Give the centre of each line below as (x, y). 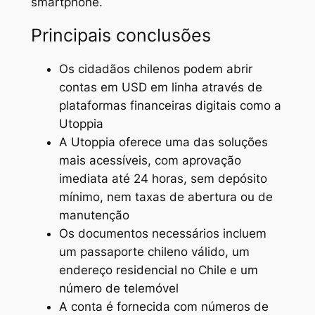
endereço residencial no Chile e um (158, 270)
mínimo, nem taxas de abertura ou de (166, 197)
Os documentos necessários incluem (162, 234)
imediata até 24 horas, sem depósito (163, 179)
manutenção (94, 216)
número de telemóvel (118, 289)
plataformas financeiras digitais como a (170, 106)
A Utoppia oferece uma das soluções (163, 142)
